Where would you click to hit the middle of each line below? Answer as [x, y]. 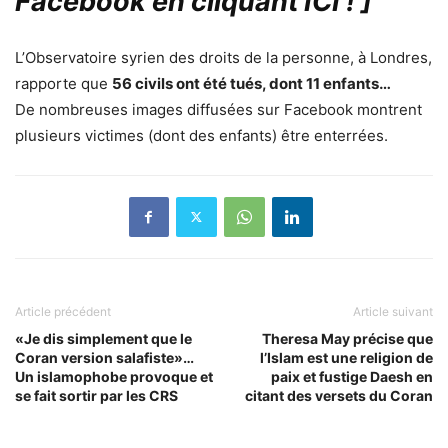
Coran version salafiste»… [104, 357]
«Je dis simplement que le [103, 338]
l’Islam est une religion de [346, 357]
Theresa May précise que [347, 338]
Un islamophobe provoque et [114, 376]
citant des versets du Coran [339, 395]
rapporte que [63, 83]
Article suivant [393, 311]
